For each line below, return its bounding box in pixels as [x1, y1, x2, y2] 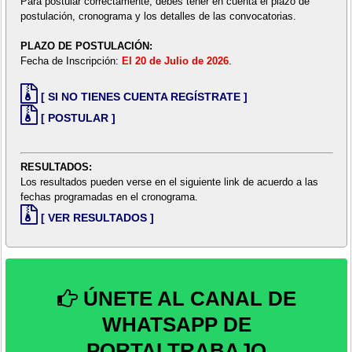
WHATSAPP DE [101, 313, 251, 337]
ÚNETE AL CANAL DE [77, 287, 296, 311]
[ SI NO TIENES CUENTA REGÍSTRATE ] [40, 90, 247, 104]
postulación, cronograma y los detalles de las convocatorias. [20, 10, 296, 23]
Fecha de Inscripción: [20, 55, 122, 68]
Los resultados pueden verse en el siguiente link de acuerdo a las [20, 175, 318, 188]
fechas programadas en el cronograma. [20, 190, 198, 203]
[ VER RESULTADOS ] [40, 211, 154, 224]
